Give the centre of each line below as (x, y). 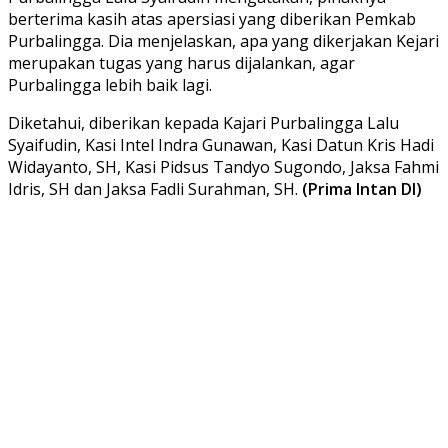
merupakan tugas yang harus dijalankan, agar (181, 62)
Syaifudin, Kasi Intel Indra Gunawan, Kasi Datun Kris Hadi (221, 144)
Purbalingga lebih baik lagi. (110, 84)
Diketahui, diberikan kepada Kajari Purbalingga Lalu (203, 122)
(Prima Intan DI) (360, 188)
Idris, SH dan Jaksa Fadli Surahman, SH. (153, 188)
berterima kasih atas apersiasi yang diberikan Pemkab (212, 18)
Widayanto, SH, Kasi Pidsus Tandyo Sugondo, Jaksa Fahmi (223, 166)
